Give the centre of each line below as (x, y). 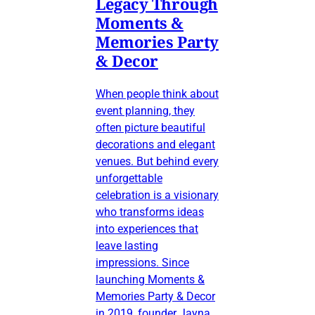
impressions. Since (142, 262)
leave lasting (127, 245)
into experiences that (147, 229)
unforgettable (129, 178)
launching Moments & (150, 279)
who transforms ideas (150, 212)
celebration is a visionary (157, 195)
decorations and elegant (155, 144)
